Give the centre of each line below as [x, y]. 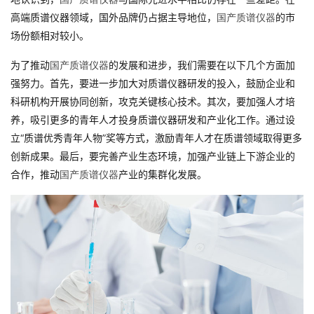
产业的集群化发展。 [163, 175]
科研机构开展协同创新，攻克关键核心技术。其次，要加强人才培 [153, 102]
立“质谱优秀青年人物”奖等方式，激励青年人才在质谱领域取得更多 [156, 138]
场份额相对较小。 [50, 36]
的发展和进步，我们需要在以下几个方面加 [202, 65]
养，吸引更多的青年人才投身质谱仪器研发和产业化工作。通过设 [153, 120]
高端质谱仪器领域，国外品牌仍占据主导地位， [114, 18]
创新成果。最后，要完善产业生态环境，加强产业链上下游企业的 [153, 156]
